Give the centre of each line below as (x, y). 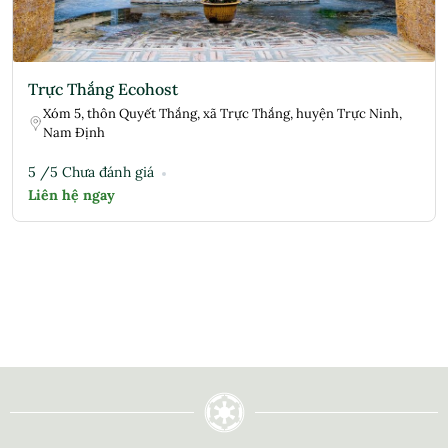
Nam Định (74, 133)
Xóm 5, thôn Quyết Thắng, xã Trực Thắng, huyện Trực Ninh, (222, 114)
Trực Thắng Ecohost (103, 89)
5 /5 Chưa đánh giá (91, 172)
